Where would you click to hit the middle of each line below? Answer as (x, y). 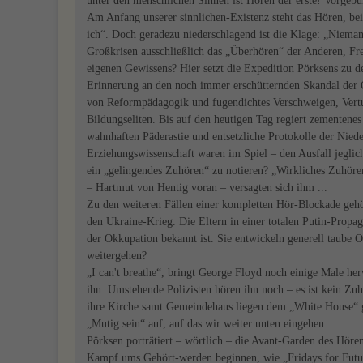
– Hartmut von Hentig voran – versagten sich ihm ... (207, 188)
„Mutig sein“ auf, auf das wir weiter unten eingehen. (207, 324)
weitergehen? (117, 256)
